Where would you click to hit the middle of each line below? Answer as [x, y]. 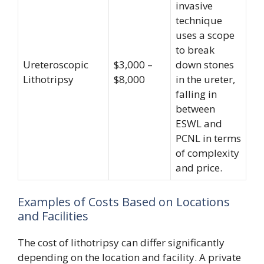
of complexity [207, 153]
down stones [205, 64]
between [195, 108]
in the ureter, [205, 79]
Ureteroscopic [56, 64]
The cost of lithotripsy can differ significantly [121, 242]
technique [199, 20]
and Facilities [53, 216]
